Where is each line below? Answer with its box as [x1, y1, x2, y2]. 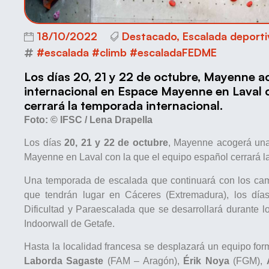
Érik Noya [183, 256, 229, 267]
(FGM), [229, 256, 267, 267]
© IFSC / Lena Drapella [50, 114, 153, 125]
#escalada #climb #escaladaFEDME [37, 46, 217, 59]
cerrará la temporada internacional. [24, 97, 223, 113]
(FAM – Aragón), [103, 256, 184, 267]
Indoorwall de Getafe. [24, 218, 115, 229]
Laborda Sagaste [24, 256, 104, 267]
